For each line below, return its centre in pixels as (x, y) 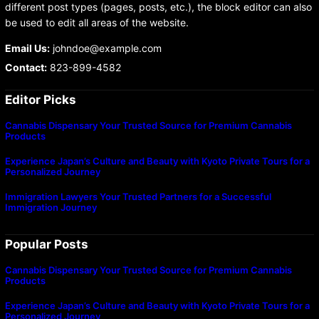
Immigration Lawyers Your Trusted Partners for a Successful (138, 196)
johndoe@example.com (105, 48)
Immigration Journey (51, 207)
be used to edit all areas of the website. (96, 22)
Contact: (26, 67)
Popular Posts (46, 245)
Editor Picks (40, 99)
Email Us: (27, 48)
